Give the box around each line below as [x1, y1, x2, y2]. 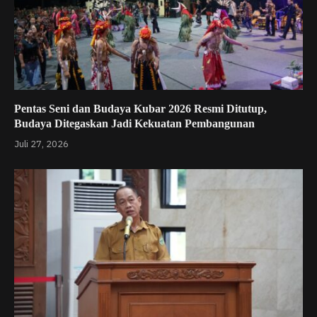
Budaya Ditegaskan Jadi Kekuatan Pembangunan [14, 117, 255, 130]
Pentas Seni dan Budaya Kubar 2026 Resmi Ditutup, [14, 103, 267, 115]
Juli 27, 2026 [14, 138, 69, 151]
